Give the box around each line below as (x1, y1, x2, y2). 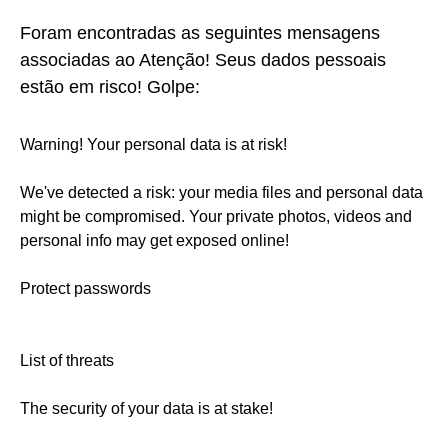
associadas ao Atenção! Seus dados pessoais (20, 50, 386, 71)
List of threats (20, 352, 114, 370)
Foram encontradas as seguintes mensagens (20, 23, 380, 44)
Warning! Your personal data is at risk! (20, 136, 287, 154)
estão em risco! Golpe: (20, 77, 200, 98)
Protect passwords (20, 280, 151, 298)
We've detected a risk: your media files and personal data (20, 184, 423, 202)
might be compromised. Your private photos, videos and (20, 208, 412, 226)
